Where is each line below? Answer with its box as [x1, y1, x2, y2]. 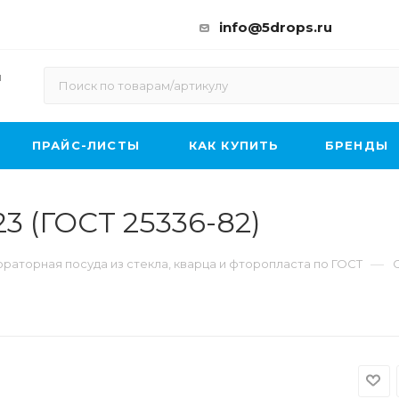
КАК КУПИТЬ [188, 138, 280, 152]
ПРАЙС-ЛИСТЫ [31, 138, 141, 152]
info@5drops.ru [219, 19, 332, 36]
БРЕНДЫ [324, 138, 389, 152]
